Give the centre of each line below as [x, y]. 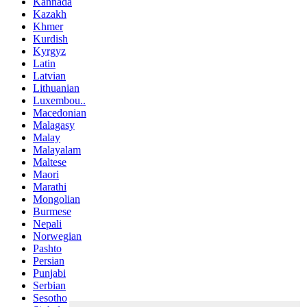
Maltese [50, 162]
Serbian [49, 285]
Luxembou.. [59, 100]
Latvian [49, 75]
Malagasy [54, 125]
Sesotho [50, 297]
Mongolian [57, 199]
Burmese [52, 211]
